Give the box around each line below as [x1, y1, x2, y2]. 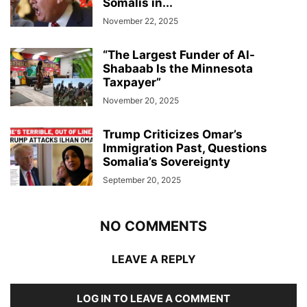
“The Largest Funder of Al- [103, 48, 255, 62]
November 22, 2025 [103, 16, 178, 27]
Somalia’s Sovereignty [103, 155, 230, 169]
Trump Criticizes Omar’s [103, 127, 243, 142]
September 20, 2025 [103, 175, 181, 186]
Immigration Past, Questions [103, 141, 267, 156]
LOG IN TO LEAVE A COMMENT [77, 292, 230, 306]
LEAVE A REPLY [111, 252, 196, 267]
